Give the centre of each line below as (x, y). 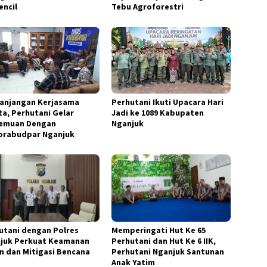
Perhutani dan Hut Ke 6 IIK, (164, 240)
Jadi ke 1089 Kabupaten (158, 113)
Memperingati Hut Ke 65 (159, 230)
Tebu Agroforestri (148, 7)
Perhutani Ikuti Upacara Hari (168, 102)
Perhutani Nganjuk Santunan (168, 251)
